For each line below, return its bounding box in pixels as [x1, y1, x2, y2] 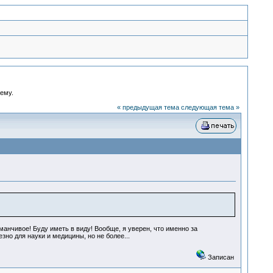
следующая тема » [180, 104, 239, 111]
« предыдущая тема [116, 104, 179, 111]
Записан [205, 253, 234, 261]
